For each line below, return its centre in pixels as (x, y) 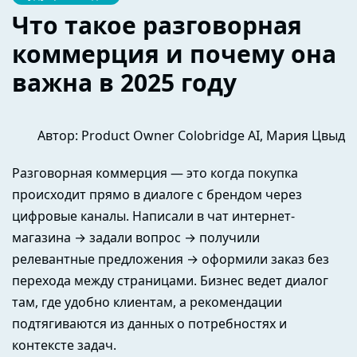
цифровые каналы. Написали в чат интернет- (153, 216)
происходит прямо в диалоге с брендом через (157, 195)
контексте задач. (66, 345)
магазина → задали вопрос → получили (136, 238)
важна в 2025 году (124, 82)
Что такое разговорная (157, 25)
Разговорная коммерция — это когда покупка (155, 173)
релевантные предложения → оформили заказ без (171, 259)
